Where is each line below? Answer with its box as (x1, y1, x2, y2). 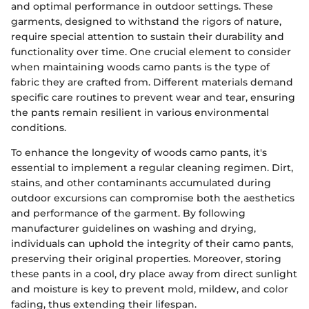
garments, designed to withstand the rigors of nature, (11, 15, 281, 28)
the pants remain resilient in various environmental (11, 106, 269, 119)
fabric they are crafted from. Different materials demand (11, 76, 293, 89)
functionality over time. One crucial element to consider (11, 46, 291, 59)
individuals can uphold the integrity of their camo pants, (11, 237, 293, 250)
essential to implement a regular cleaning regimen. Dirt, (11, 161, 293, 175)
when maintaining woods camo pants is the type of (11, 61, 270, 74)
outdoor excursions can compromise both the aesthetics (11, 192, 295, 205)
